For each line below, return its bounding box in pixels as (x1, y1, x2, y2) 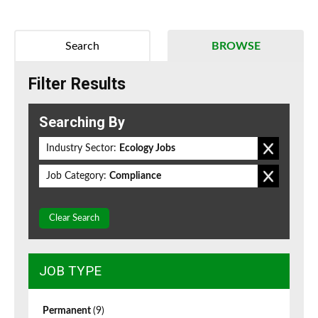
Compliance (109, 171, 161, 182)
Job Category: (46, 171, 106, 182)
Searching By (39, 114, 125, 131)
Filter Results (28, 75, 126, 94)
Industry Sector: (46, 143, 116, 154)
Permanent (43, 306, 93, 317)
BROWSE (211, 40, 261, 53)
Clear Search (49, 214, 99, 224)
